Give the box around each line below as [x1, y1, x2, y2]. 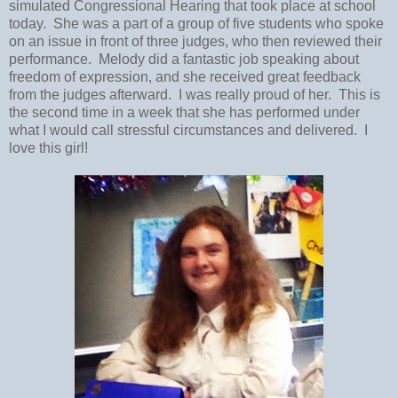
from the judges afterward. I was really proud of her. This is [9, 86, 380, 102]
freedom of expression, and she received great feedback [9, 68, 361, 84]
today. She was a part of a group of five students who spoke [9, 15, 384, 31]
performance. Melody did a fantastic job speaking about [9, 51, 359, 67]
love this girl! [9, 139, 88, 155]
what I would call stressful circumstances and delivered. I [9, 122, 368, 138]
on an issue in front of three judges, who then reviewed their [9, 33, 382, 49]
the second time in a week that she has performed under [9, 104, 360, 120]
